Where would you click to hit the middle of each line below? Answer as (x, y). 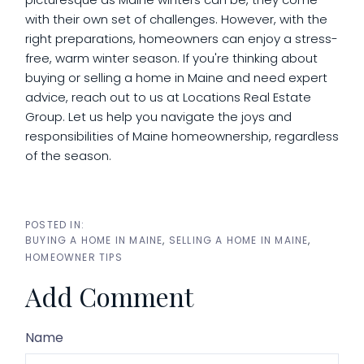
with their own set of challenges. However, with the (176, 19)
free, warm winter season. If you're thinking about (171, 58)
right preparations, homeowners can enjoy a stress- (182, 38)
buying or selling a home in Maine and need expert (176, 77)
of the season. (68, 155)
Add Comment (109, 296)
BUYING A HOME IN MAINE (94, 240)
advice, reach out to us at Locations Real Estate (168, 97)
